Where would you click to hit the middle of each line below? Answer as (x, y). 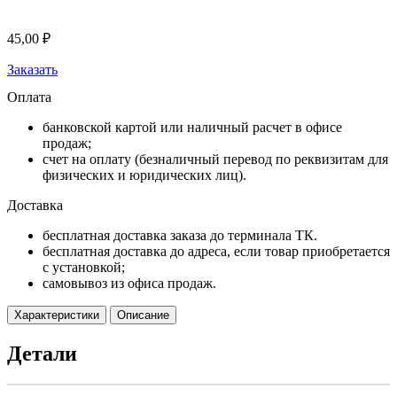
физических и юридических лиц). (144, 175)
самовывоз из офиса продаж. (129, 283)
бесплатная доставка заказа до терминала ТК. (182, 235)
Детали (42, 353)
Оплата (29, 97)
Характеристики (57, 315)
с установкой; (84, 267)
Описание (143, 315)
